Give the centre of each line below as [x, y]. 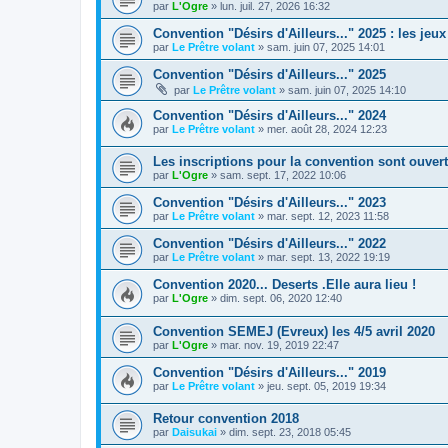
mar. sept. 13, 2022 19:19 [328, 257]
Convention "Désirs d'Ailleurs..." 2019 [269, 372]
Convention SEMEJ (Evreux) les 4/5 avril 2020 [294, 331]
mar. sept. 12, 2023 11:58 [328, 216]
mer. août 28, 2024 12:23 [327, 128]
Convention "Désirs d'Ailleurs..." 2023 [269, 203]
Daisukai [194, 432]
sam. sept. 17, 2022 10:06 [283, 175]
